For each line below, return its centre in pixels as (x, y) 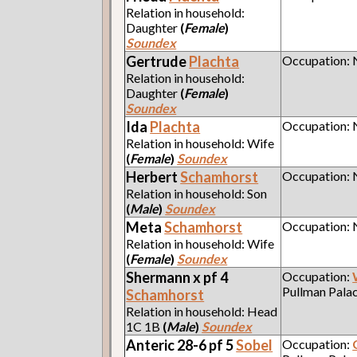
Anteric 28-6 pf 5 (181, 345)
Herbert (153, 177)
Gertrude (158, 61)
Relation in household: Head (202, 311)
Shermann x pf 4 (177, 277)
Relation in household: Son (197, 193)
